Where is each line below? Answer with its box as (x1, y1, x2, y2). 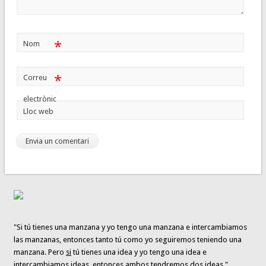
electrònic (23, 94, 56, 104)
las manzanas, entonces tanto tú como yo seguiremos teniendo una (14, 235, 242, 245)
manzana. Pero (14, 248, 66, 257)
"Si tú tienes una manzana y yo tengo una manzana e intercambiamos (14, 223, 248, 232)
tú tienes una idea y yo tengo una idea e (71, 248, 207, 257)
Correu (23, 73, 47, 83)
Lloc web (23, 107, 53, 116)
